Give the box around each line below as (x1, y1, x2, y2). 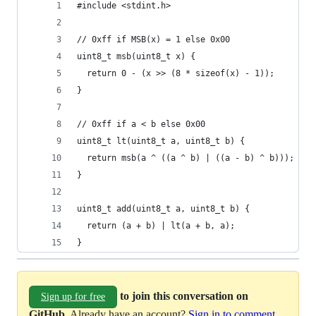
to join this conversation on (120, 289, 248, 302)
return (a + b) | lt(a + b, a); (77, 221, 235, 231)
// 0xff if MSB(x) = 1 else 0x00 (77, 35, 230, 44)
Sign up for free (41, 291, 105, 302)
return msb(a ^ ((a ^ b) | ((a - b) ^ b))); (77, 153, 294, 163)
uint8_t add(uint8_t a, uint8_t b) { (77, 204, 250, 214)
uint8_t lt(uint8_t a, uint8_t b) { (77, 136, 245, 146)
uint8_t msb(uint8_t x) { (77, 51, 195, 61)
